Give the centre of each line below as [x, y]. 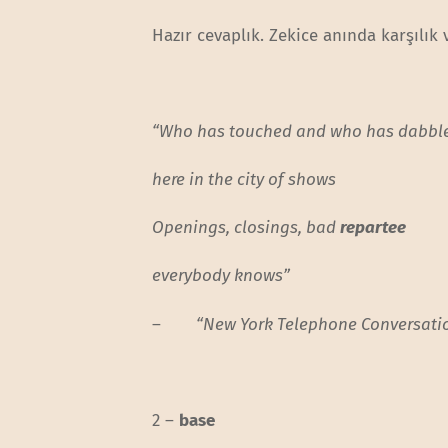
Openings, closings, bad [246, 228]
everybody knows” [221, 276]
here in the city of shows [244, 180]
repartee [373, 228]
